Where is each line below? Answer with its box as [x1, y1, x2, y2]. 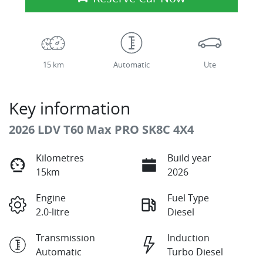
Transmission [36, 231, 95, 245]
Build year [167, 151, 211, 165]
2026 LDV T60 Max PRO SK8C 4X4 [9, 122, 194, 138]
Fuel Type [167, 191, 209, 205]
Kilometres [36, 151, 84, 165]
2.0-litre [36, 205, 69, 219]
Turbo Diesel [167, 245, 223, 259]
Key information [9, 97, 130, 120]
